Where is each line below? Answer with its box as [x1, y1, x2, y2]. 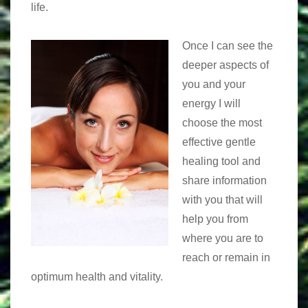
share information [182, 175, 267, 186]
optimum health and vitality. [31, 271, 163, 283]
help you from [182, 213, 248, 225]
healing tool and [182, 155, 261, 167]
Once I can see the [182, 40, 273, 52]
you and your [182, 78, 245, 90]
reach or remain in [182, 252, 270, 263]
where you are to [182, 232, 263, 244]
